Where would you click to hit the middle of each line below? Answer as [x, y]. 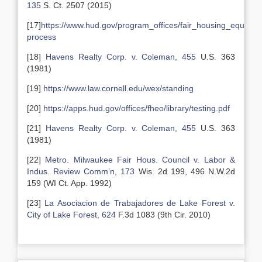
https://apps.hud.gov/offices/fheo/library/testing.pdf [137, 108]
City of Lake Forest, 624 [71, 215]
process [42, 37]
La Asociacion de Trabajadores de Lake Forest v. [138, 203]
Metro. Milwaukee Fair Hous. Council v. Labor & [138, 160]
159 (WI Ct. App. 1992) [69, 183]
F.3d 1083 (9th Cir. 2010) [163, 215]
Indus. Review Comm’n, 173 [83, 171]
